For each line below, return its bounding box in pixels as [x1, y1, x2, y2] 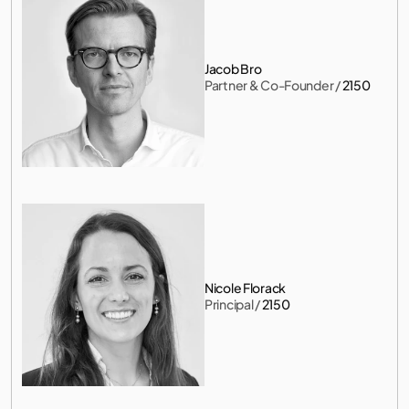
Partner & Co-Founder [204, 77, 334, 93]
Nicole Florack [204, 279, 287, 296]
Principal [204, 296, 254, 312]
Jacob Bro [204, 60, 262, 77]
